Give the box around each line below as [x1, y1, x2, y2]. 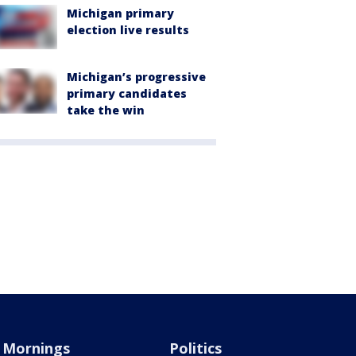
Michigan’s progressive [67, 69, 206, 85]
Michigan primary [67, 6, 174, 21]
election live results [67, 22, 189, 38]
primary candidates [67, 86, 187, 102]
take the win [67, 103, 145, 118]
